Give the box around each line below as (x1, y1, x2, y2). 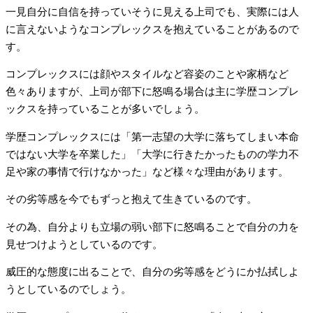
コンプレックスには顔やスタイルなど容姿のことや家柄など (6, 68, 289, 80)
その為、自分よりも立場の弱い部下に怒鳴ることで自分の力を (6, 221, 299, 233)
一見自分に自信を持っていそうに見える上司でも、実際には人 (6, 6, 299, 17)
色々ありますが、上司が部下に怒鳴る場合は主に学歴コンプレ (6, 86, 299, 98)
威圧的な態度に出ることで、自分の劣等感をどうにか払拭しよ (6, 266, 299, 278)
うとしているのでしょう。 (6, 284, 131, 296)
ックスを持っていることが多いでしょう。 (6, 103, 205, 115)
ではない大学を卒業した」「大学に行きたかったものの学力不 (6, 148, 299, 160)
